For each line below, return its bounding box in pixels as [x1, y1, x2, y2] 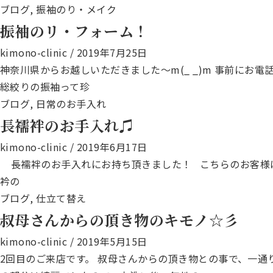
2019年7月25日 [76, 45, 147, 60]
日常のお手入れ [36, 96, 107, 111]
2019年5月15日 [76, 234, 147, 249]
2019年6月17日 [76, 140, 147, 154]
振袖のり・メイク [36, 2, 117, 16]
